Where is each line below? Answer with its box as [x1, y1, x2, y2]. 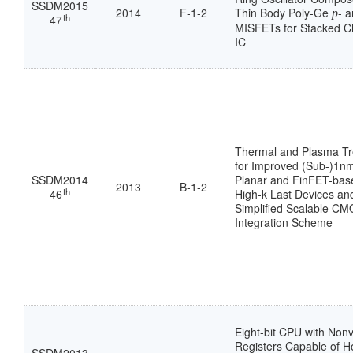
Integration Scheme [235, 214, 333, 231]
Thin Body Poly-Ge [235, 5, 332, 21]
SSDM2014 [32, 172, 88, 188]
